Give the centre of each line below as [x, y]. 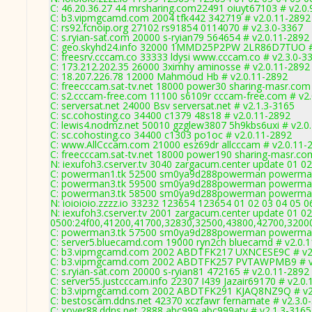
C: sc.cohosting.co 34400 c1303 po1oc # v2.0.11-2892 [171, 135]
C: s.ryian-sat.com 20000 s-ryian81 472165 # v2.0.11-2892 [180, 271]
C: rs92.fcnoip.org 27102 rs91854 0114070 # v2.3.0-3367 [177, 28]
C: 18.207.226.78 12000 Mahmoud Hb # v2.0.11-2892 [169, 76]
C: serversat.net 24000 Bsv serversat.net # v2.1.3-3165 [172, 106]
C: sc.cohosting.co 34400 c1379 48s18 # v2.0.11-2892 [170, 115]
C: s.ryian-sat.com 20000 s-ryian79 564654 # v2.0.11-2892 [180, 37]
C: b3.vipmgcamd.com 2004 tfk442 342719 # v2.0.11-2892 [180, 18]
